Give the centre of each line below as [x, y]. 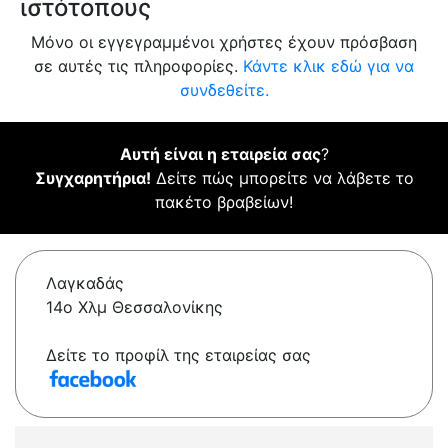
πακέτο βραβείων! [224, 202]
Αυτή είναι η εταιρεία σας [220, 154]
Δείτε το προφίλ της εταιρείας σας [178, 355]
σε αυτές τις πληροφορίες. [138, 66]
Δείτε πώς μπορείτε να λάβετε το [282, 178]
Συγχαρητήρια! [92, 178]
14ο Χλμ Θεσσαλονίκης [134, 307]
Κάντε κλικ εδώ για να [328, 66]
